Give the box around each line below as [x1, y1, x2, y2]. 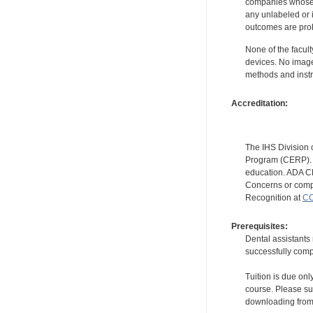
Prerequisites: [231, 221, 288, 232]
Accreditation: [231, 98, 288, 108]
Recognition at [245, 192, 303, 203]
